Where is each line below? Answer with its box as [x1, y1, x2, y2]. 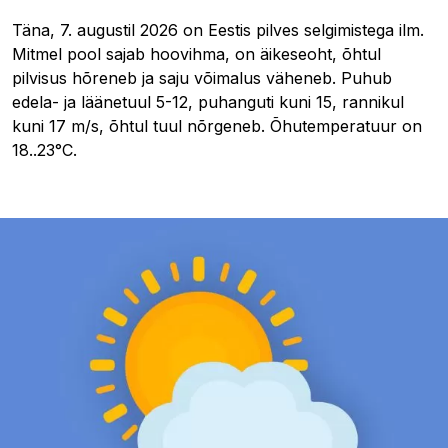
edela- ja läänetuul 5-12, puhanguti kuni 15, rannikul [12, 91, 404, 112]
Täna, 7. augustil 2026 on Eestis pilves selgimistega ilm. [12, 19, 424, 40]
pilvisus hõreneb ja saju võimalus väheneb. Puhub [12, 67, 392, 88]
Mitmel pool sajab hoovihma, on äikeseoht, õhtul [12, 43, 381, 64]
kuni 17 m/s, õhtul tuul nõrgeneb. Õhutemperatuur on [12, 115, 422, 136]
